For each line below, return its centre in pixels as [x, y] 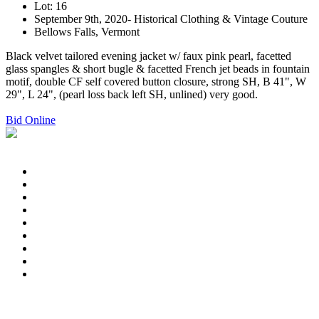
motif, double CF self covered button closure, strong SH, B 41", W [156, 82]
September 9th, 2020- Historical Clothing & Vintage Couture [171, 19]
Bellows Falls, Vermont [87, 32]
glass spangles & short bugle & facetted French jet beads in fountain [158, 69]
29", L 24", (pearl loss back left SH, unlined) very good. [132, 95]
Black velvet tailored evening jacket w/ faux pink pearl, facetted [148, 56]
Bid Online [31, 120]
